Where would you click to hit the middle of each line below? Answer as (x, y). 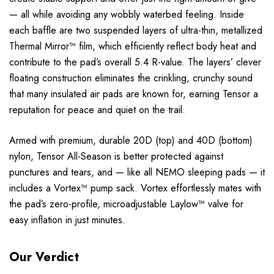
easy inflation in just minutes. (67, 220)
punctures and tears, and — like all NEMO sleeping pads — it (137, 172)
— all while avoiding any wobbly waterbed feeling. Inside (127, 15)
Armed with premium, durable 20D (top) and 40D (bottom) (131, 141)
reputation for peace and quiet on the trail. (97, 110)
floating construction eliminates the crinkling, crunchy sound (131, 78)
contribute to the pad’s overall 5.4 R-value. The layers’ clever (135, 62)
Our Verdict (44, 257)
